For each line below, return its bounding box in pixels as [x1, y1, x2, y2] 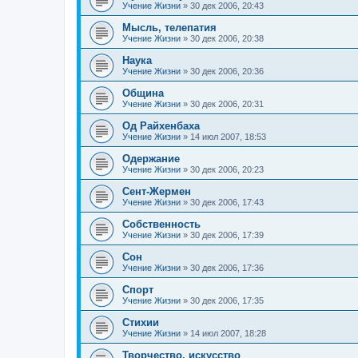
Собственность [122, 218, 201, 231]
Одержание [122, 153, 180, 165]
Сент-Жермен [122, 185, 191, 198]
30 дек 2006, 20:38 [190, 34, 264, 44]
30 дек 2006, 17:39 [190, 230, 264, 241]
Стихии [122, 316, 159, 329]
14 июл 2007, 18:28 [190, 328, 266, 339]
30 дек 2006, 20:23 [190, 165, 264, 175]
